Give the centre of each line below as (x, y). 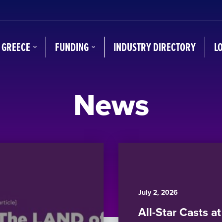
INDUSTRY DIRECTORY (155, 47)
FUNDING (72, 47)
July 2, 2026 (158, 192)
